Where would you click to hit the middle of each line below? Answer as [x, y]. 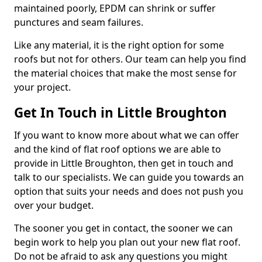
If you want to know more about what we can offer [127, 135]
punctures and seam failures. [79, 22]
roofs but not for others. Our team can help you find [130, 59]
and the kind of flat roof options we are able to [118, 149]
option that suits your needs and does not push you [129, 191]
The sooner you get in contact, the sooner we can [123, 228]
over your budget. [54, 205]
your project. [42, 87]
